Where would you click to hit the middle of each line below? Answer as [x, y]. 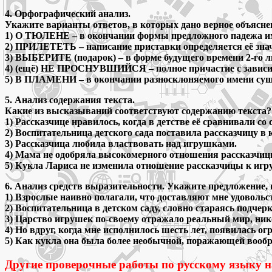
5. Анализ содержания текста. [70, 100]
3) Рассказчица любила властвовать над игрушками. [121, 143]
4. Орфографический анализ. [68, 13]
